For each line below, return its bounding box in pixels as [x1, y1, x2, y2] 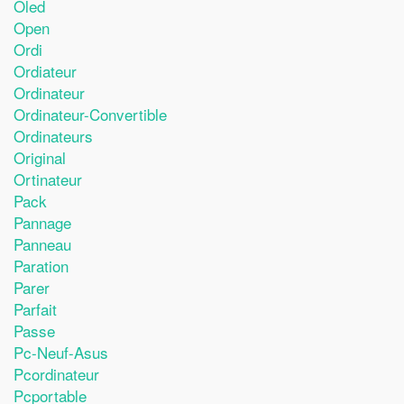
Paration [14, 253, 69, 277]
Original [14, 145, 66, 169]
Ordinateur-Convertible [14, 102, 167, 125]
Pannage [14, 210, 71, 234]
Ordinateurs [14, 124, 93, 147]
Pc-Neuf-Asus [14, 340, 108, 363]
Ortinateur [14, 167, 82, 190]
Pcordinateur [14, 362, 99, 385]
